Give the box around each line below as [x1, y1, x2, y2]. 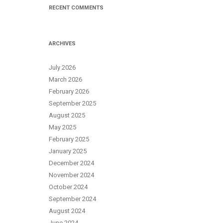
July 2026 [49, 64, 76, 71]
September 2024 [49, 195, 96, 203]
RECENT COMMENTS [49, 4, 104, 11]
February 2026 [49, 88, 89, 95]
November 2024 [49, 171, 94, 179]
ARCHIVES [49, 40, 76, 47]
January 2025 [49, 147, 87, 155]
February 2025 [49, 135, 89, 143]
